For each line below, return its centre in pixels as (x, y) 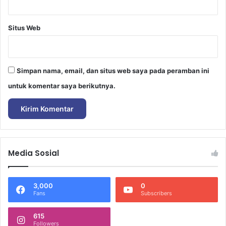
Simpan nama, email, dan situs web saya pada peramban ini (113, 70)
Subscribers (156, 193)
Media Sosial (34, 153)
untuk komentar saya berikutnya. (62, 86)
